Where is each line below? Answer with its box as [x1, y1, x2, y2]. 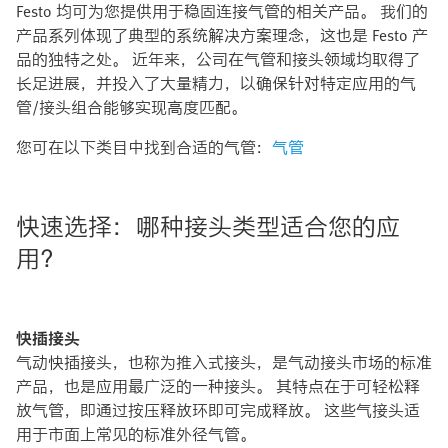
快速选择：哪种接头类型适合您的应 [16, 208, 400, 243]
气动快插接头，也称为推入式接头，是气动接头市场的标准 [16, 350, 432, 374]
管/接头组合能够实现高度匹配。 [16, 95, 247, 119]
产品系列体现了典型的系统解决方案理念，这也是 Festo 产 [16, 23, 428, 47]
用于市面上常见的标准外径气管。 [16, 422, 256, 446]
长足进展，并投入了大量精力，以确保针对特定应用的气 [16, 71, 416, 95]
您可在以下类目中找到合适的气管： [16, 135, 272, 159]
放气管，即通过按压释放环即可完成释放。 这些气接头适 [16, 398, 420, 422]
